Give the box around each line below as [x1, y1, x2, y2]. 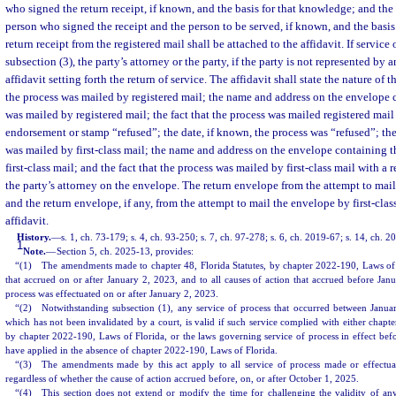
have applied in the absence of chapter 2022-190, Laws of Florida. [5, 345, 278, 355]
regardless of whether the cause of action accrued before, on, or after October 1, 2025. [5, 373, 359, 384]
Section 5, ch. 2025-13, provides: [57, 246, 194, 256]
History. [17, 232, 52, 242]
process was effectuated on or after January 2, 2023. [5, 288, 218, 299]
